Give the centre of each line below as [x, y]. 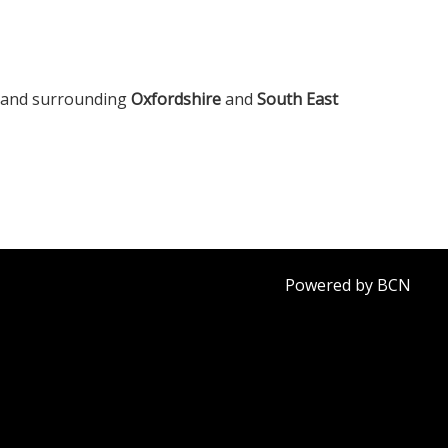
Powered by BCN [347, 284]
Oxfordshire [176, 98]
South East [297, 98]
